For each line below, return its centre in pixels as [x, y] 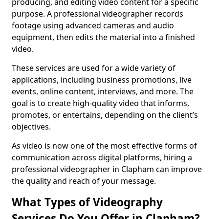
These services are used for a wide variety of [94, 68]
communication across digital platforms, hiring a [102, 157]
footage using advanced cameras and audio [93, 25]
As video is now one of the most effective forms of [104, 146]
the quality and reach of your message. [84, 181]
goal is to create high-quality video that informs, [100, 103]
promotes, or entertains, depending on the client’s [105, 115]
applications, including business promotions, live [102, 80]
